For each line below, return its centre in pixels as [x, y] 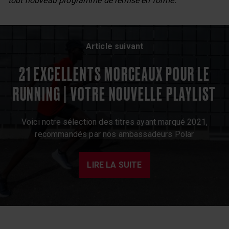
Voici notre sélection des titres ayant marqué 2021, [114, 122]
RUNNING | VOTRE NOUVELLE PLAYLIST [114, 94]
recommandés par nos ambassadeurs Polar [114, 134]
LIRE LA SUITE [114, 165]
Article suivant [114, 46]
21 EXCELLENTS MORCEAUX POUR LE [114, 74]
